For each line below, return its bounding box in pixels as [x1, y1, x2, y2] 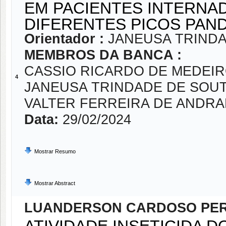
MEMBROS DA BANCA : [24, 47, 182, 63]
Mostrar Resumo [34, 148, 76, 154]
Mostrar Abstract [34, 180, 75, 186]
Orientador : [24, 31, 108, 46]
